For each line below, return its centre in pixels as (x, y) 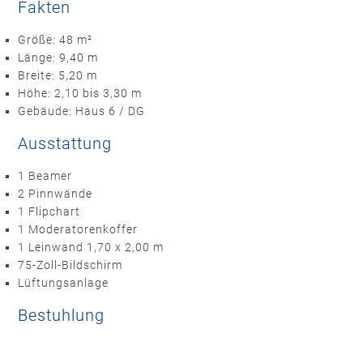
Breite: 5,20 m (58, 75)
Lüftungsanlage (64, 282)
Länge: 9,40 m (58, 57)
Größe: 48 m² (56, 39)
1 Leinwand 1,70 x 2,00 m (91, 247)
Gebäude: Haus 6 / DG (82, 111)
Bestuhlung (62, 315)
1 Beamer (45, 175)
